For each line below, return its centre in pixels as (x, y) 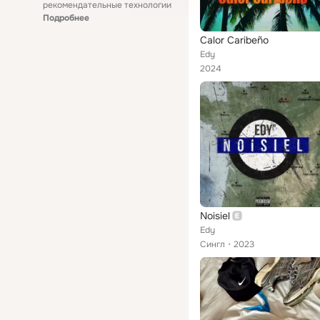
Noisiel (215, 216)
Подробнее (66, 18)
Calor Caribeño (234, 40)
